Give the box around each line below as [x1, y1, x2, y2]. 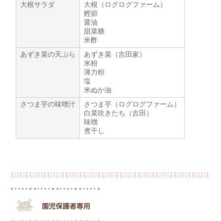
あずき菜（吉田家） [84, 50, 147, 58]
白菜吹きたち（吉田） [84, 109, 153, 117]
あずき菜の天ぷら [20, 50, 76, 58]
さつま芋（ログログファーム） [84, 100, 181, 108]
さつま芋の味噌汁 [20, 100, 76, 108]
